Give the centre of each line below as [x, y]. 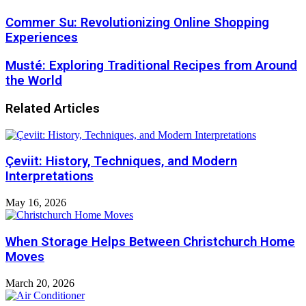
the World [34, 81]
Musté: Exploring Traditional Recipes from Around [151, 66]
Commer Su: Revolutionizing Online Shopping [137, 23]
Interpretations [50, 177]
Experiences [42, 38]
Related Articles [53, 108]
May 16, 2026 [36, 203]
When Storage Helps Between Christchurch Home [150, 241]
